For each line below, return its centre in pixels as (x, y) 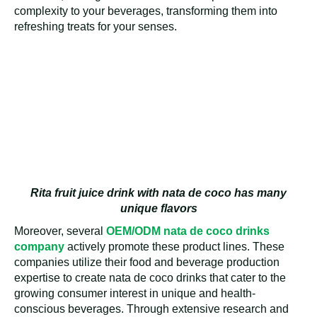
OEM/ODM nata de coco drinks (188, 231)
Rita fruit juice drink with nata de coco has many (158, 193)
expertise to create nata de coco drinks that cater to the (150, 278)
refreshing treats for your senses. (96, 26)
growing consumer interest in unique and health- (135, 294)
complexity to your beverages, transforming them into (146, 11)
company (39, 247)
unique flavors (158, 209)
